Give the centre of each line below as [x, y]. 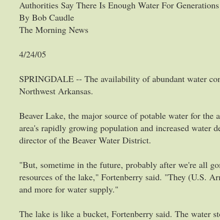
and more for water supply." [69, 189]
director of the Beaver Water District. [85, 140]
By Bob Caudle [47, 17]
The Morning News [54, 29]
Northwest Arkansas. [56, 91]
